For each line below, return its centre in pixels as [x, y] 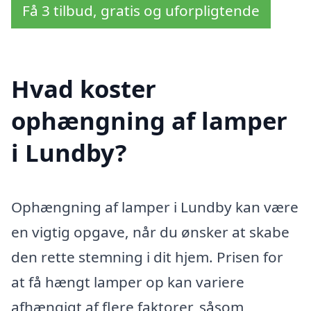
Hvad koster [84, 89]
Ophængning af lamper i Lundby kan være [155, 207]
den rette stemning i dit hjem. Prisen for [147, 257]
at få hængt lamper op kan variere [128, 282]
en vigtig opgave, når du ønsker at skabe [150, 232]
